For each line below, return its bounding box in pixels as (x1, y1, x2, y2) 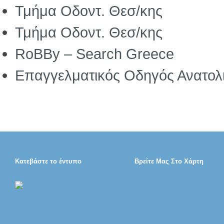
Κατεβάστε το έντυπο (15, 157, 81, 165)
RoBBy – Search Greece (15, 45, 174, 62)
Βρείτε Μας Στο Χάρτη (134, 157, 204, 165)
